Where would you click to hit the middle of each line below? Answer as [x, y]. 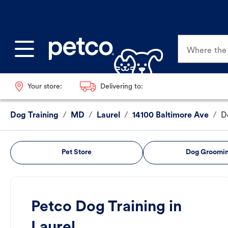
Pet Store [76, 153]
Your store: [45, 87]
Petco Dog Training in [106, 208]
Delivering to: [121, 87]
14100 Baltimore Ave [170, 116]
